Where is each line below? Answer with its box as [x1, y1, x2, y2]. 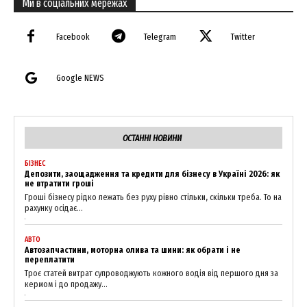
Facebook [56, 31, 89, 42]
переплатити [25, 254, 75, 265]
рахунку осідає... [25, 202, 83, 213]
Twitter [231, 31, 255, 42]
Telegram [144, 31, 176, 42]
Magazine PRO [98, 243, 209, 261]
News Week [108, 225, 199, 245]
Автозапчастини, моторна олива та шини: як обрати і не [25, 244, 241, 255]
